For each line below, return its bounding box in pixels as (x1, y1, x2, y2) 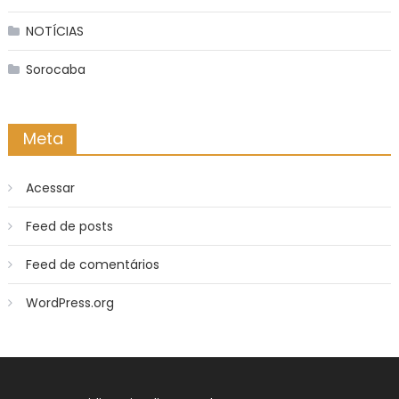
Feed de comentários (25, 255, 159, 273)
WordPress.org (25, 293, 114, 312)
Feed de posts (25, 216, 113, 235)
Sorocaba (25, 60, 85, 78)
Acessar (25, 178, 75, 197)
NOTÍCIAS (25, 21, 84, 40)
